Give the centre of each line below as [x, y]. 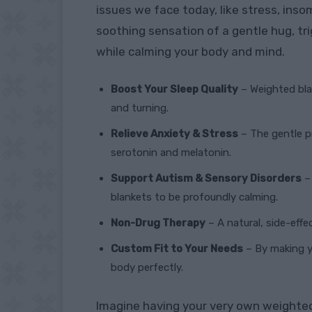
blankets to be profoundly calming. [194, 197]
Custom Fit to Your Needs [177, 248]
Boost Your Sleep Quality [174, 89]
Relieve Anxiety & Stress [174, 133]
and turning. [140, 108]
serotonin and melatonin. [171, 152]
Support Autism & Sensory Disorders [206, 178]
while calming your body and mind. [190, 51]
